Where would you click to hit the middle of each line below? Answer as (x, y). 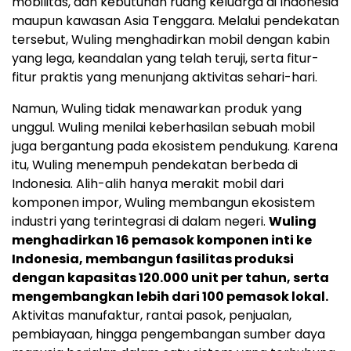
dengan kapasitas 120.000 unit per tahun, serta (170, 278)
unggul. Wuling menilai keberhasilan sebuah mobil (163, 128)
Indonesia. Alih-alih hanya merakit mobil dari (148, 184)
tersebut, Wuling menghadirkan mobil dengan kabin (171, 40)
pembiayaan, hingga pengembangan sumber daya (168, 335)
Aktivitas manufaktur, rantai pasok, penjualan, (152, 316)
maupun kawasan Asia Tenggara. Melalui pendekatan (175, 21)
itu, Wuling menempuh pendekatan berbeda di (155, 165)
